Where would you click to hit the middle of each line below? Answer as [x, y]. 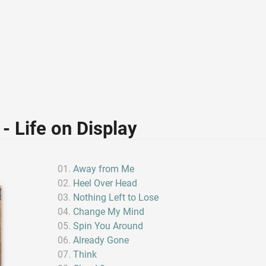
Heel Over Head [105, 183]
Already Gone [101, 240]
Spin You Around [108, 226]
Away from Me [104, 169]
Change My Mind [109, 211]
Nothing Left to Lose [116, 197]
